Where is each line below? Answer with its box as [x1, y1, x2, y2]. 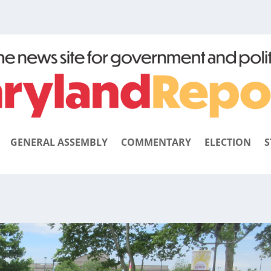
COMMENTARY [120, 135, 191, 149]
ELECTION [204, 135, 251, 149]
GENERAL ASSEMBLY [10, 135, 108, 149]
